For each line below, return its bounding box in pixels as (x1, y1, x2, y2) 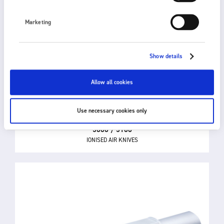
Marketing (25, 18, 51, 26)
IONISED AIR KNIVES (86, 136, 138, 144)
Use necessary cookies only (77, 106, 147, 115)
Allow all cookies (91, 78, 133, 86)
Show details (149, 52, 183, 60)
